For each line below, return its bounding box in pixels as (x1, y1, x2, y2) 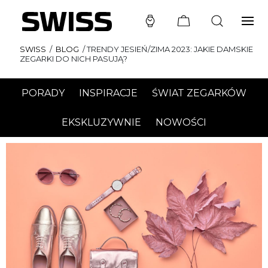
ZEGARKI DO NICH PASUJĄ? (20, 54, 127, 63)
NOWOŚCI (156, 117, 206, 128)
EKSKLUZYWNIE (62, 117, 141, 128)
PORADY (22, 87, 65, 99)
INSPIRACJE (79, 87, 138, 99)
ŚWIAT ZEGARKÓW (152, 87, 246, 99)
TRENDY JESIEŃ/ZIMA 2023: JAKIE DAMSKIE (87, 44, 253, 54)
